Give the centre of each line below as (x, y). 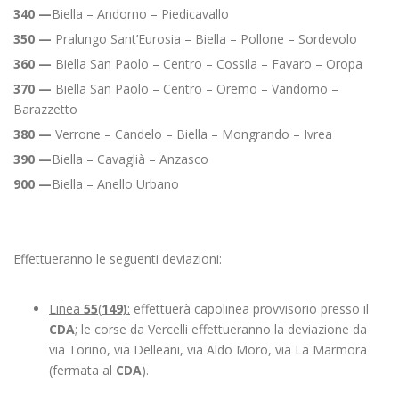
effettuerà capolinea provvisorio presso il (249, 309)
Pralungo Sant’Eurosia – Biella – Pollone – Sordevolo (204, 39)
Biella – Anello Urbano (115, 184)
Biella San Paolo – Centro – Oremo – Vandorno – (195, 89)
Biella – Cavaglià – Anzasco (130, 159)
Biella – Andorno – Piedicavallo (140, 14)
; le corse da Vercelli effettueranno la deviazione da (221, 329)
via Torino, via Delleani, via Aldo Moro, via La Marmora (208, 350)
